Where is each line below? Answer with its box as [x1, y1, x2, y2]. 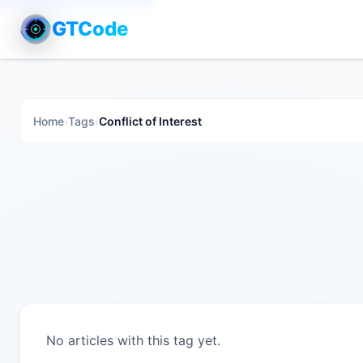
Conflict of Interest [99, 114, 202, 128]
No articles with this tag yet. [46, 332, 220, 348]
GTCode [52, 17, 128, 41]
